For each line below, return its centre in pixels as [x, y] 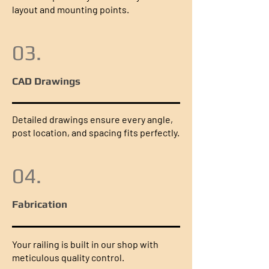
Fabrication [40, 204]
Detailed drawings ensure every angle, [92, 119]
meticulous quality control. [68, 257]
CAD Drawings [46, 81]
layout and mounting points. [71, 9]
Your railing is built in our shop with [85, 244]
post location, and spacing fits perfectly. [96, 132]
